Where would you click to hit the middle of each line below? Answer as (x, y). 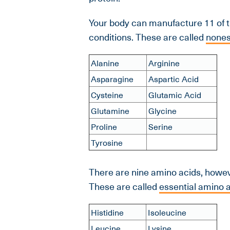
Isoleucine (167, 212)
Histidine (107, 212)
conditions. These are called (147, 37)
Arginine (164, 63)
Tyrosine (107, 142)
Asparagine (112, 79)
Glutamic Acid (175, 95)
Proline (104, 127)
